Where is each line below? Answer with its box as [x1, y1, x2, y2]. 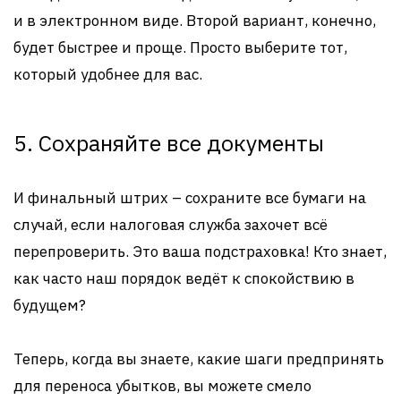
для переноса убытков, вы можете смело [13, 376, 311, 396]
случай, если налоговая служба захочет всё [13, 215, 328, 235]
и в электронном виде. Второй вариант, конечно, [13, 11, 376, 30]
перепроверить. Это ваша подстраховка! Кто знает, [13, 242, 387, 261]
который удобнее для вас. [13, 64, 202, 84]
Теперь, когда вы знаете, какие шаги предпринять [13, 349, 384, 369]
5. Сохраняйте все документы [13, 128, 324, 158]
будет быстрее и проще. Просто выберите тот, [13, 38, 347, 57]
